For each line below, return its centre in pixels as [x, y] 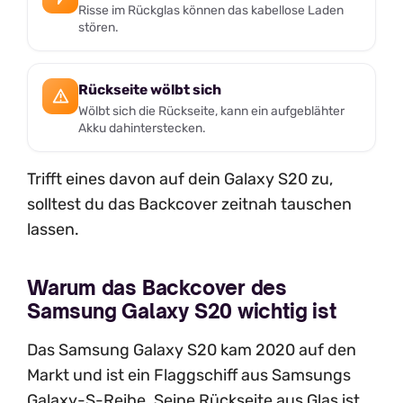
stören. [99, 27]
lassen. [53, 229]
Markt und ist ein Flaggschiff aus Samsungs [189, 376]
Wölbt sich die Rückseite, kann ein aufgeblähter [211, 110]
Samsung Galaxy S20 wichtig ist [182, 311]
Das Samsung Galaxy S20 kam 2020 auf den [192, 350]
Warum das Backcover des [157, 288]
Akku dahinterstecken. [142, 127]
